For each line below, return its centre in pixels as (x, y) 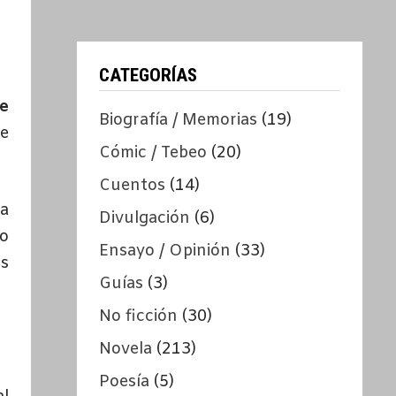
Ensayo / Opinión (165, 251)
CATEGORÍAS (148, 76)
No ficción (139, 317)
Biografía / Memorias (179, 121)
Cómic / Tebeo (153, 153)
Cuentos (133, 186)
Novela (126, 350)
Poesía (125, 382)
